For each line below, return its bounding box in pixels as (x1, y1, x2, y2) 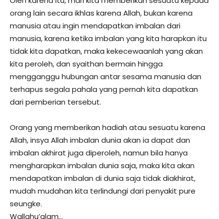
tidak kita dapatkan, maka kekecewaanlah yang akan (10, 45, 203, 56)
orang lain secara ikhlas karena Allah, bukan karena (10, 7, 193, 18)
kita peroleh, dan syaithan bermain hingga (10, 58, 163, 69)
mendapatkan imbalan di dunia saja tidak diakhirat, (10, 173, 196, 183)
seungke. (10, 198, 42, 209)
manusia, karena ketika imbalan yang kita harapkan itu (10, 33, 207, 44)
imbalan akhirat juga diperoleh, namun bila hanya (10, 147, 188, 158)
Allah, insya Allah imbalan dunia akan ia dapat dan (10, 134, 190, 145)
